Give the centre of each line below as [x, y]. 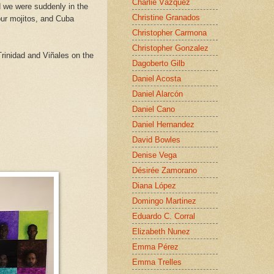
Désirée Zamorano [165, 170]
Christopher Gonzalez [170, 48]
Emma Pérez [155, 246]
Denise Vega [154, 155]
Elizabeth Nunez [161, 231]
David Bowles [156, 139]
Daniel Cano [154, 109]
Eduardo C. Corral [164, 216]
